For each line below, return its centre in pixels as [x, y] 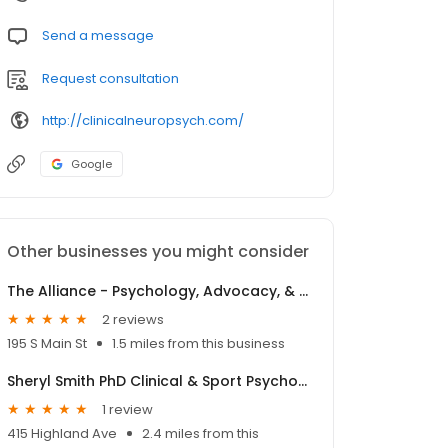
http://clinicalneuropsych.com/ [143, 120]
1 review [127, 409]
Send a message [98, 36]
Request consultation [110, 79]
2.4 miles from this [200, 434]
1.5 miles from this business [198, 344]
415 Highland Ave [62, 434]
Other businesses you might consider [158, 252]
